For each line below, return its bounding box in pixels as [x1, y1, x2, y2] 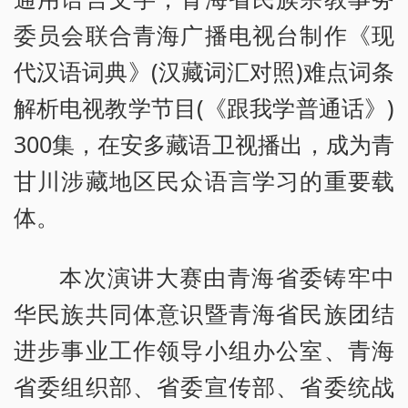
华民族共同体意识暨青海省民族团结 [14, 297, 394, 329]
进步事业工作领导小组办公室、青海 [14, 333, 394, 365]
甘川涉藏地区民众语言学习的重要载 [14, 164, 394, 196]
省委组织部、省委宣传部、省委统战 [14, 370, 394, 402]
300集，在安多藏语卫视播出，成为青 [14, 127, 394, 159]
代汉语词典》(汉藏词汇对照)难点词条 [14, 55, 394, 87]
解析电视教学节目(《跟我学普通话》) [14, 91, 394, 123]
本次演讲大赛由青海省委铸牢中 [59, 260, 394, 292]
